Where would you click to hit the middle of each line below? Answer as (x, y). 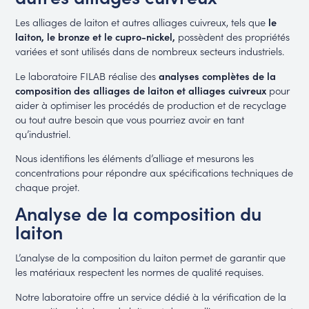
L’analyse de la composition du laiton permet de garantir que (151, 257)
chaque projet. (48, 187)
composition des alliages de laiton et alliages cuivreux (141, 90)
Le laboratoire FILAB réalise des (87, 75)
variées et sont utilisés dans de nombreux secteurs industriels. (150, 51)
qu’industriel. (43, 133)
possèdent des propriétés (233, 37)
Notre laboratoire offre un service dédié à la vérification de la (151, 296)
